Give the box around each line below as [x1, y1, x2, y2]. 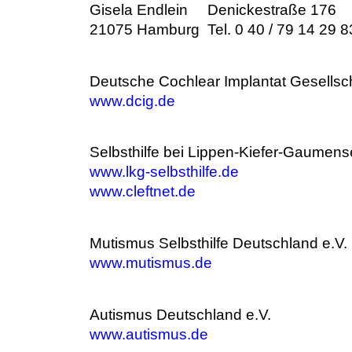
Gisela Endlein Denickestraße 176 [90, 2, 336, 18]
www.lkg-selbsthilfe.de [90, 163, 239, 180]
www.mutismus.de [90, 255, 212, 271]
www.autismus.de [90, 326, 208, 343]
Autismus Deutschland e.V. [90, 306, 271, 323]
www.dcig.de [90, 93, 175, 109]
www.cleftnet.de [90, 183, 196, 200]
